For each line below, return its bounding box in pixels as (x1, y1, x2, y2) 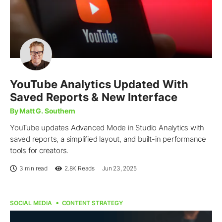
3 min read (19, 164, 48, 172)
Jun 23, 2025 (102, 164, 137, 172)
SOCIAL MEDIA (10, 199, 52, 207)
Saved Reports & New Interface (10, 90, 177, 104)
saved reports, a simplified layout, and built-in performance (10, 134, 206, 144)
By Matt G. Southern (10, 106, 76, 115)
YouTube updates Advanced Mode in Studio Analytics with (10, 122, 205, 132)
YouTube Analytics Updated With (10, 77, 189, 91)
